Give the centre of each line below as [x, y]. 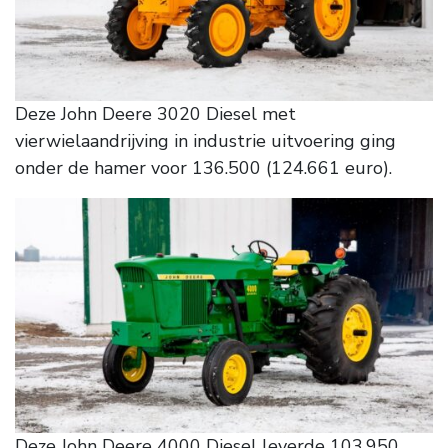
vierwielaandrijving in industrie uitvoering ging [205, 141]
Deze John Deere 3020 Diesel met [155, 114]
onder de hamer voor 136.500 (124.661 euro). [203, 168]
